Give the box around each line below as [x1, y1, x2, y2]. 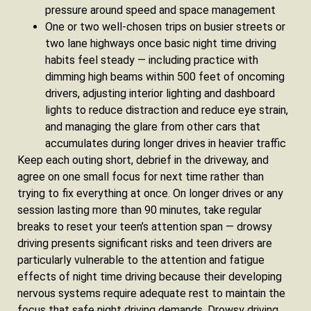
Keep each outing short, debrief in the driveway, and [17, 153, 269, 167]
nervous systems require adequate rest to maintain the [17, 286, 285, 300]
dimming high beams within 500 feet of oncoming [45, 69, 285, 83]
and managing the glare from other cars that [45, 119, 260, 133]
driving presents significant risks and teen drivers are [17, 236, 272, 250]
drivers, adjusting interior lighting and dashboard [45, 86, 275, 100]
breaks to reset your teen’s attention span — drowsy [17, 219, 272, 233]
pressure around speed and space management [45, 3, 276, 17]
